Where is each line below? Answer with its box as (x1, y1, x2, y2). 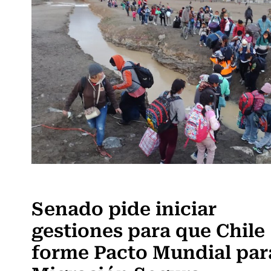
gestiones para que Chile (31, 215, 265, 244)
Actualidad (34, 177, 81, 191)
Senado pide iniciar (31, 193, 217, 222)
